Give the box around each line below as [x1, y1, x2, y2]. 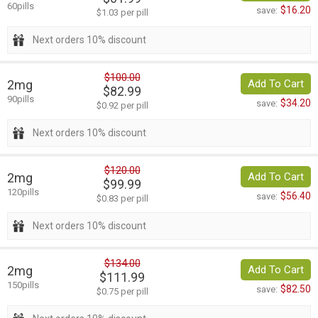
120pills [7, 187, 39, 198]
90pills [7, 94, 34, 105]
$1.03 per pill [96, 7, 148, 18]
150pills [7, 280, 39, 291]
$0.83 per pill [96, 193, 148, 204]
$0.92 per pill [96, 100, 148, 111]
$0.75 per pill [96, 286, 148, 297]
